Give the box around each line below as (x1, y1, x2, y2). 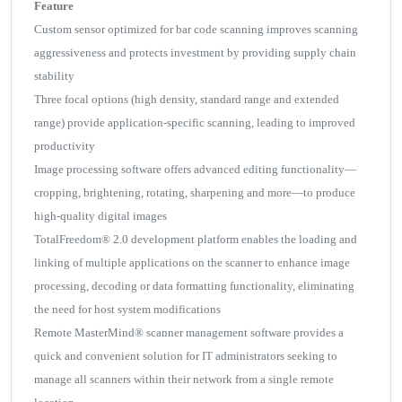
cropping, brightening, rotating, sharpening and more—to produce (34, 186, 355, 200)
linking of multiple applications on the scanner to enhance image (34, 256, 350, 270)
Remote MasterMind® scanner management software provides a (34, 326, 344, 340)
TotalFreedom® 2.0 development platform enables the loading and (34, 232, 357, 247)
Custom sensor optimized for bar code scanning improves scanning (34, 22, 358, 37)
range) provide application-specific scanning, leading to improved (34, 116, 355, 130)
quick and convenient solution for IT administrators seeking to (34, 349, 337, 363)
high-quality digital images (34, 209, 167, 223)
